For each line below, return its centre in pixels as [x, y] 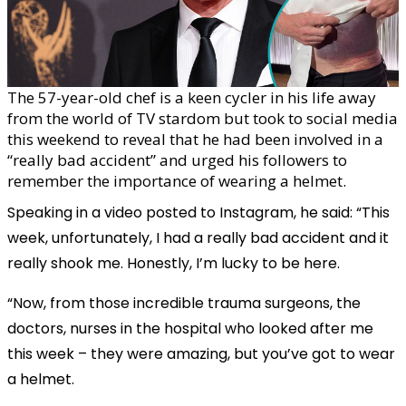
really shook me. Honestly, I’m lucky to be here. [174, 263]
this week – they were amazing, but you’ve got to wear [201, 353]
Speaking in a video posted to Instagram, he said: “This [198, 212]
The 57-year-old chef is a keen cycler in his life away [192, 97]
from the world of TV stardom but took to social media [203, 118]
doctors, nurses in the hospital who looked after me [190, 328]
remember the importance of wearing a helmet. [177, 180]
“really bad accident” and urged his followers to [177, 159]
